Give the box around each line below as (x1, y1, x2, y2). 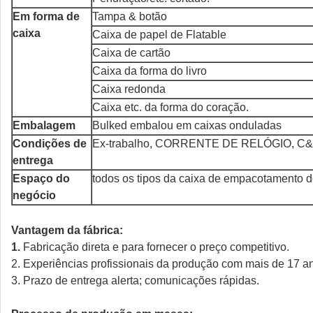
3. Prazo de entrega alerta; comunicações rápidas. (11, 275, 259, 286)
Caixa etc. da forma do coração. (92, 101, 249, 113)
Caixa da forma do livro (92, 65, 207, 77)
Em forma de (13, 10, 80, 22)
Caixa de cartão (92, 47, 170, 59)
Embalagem (13, 119, 75, 131)
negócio (13, 189, 56, 201)
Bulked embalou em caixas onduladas (92, 119, 282, 131)
